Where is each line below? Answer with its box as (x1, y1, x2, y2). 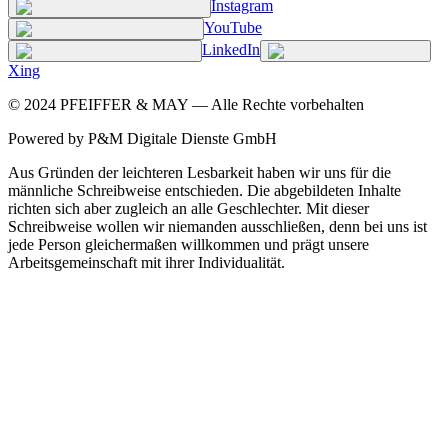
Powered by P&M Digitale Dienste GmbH (8, 130, 277, 148)
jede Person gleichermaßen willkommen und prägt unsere (8, 236, 369, 254)
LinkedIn (202, 41, 260, 59)
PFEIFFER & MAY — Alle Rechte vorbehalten (56, 96, 364, 114)
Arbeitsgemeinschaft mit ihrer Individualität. (8, 254, 285, 272)
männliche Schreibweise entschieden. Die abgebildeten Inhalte (8, 182, 401, 200)
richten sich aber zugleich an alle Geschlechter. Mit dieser (8, 200, 369, 218)
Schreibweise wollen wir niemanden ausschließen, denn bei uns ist (8, 218, 427, 236)
